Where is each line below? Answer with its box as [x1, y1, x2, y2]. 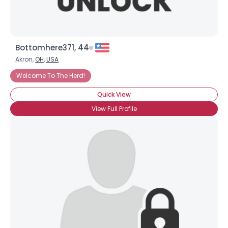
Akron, [15, 55, 35, 64]
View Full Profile [91, 104, 137, 113]
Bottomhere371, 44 [15, 42, 89, 53]
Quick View [97, 90, 131, 99]
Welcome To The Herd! [16, 71, 85, 80]
